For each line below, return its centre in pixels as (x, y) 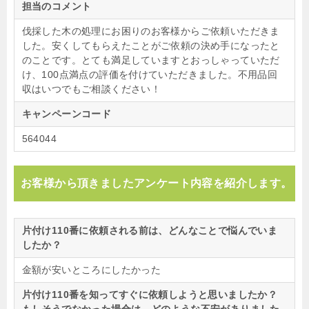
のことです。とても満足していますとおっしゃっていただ (151, 60)
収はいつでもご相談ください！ (91, 89)
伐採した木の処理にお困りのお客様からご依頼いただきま (151, 31)
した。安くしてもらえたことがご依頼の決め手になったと (151, 46)
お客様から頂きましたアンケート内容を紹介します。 (157, 183)
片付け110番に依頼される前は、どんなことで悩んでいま (150, 231)
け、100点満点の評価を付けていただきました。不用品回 (150, 75)
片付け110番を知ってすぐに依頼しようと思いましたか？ (150, 295)
